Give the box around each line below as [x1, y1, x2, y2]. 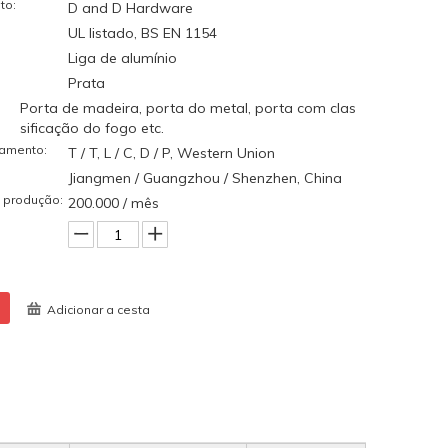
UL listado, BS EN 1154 [68, 24, 217, 42]
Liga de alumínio [68, 49, 177, 67]
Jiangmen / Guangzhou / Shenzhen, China [68, 169, 342, 187]
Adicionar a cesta [47, 302, 150, 317]
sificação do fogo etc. [20, 119, 164, 137]
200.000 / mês [68, 194, 159, 212]
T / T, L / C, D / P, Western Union [68, 144, 275, 162]
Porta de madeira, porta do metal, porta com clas [20, 99, 356, 117]
